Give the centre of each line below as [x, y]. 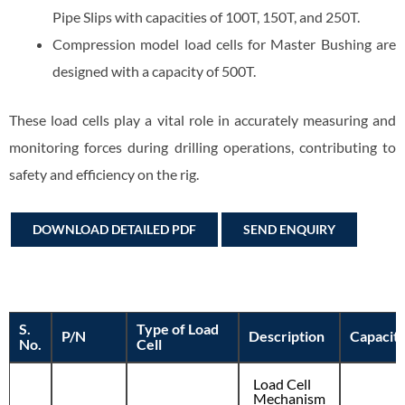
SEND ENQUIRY [289, 230]
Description [287, 336]
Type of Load [178, 329]
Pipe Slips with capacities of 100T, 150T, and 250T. [206, 16]
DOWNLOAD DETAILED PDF [114, 230]
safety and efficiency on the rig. [104, 174]
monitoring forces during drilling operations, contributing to [202, 146]
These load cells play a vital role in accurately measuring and [202, 119]
